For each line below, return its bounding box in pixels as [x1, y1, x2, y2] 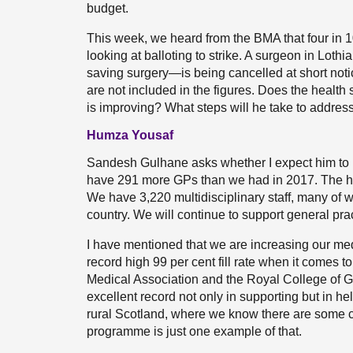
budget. [87, 2, 128, 15]
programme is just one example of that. [87, 325, 302, 338]
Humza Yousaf [87, 128, 173, 142]
